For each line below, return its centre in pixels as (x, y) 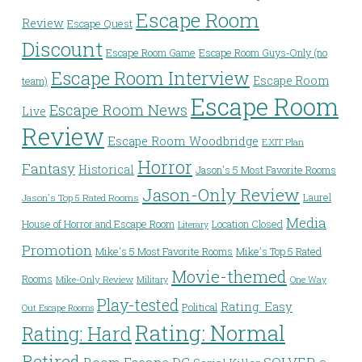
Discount (62, 48)
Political (200, 307)
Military (152, 279)
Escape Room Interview (150, 78)
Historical (106, 169)
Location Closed (247, 223)
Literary (193, 224)
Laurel (317, 197)
